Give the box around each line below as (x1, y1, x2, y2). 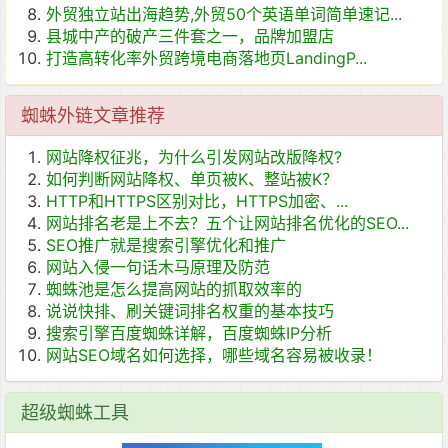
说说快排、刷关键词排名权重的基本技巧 (46, 301, 334, 322)
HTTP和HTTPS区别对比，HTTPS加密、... (46, 191, 348, 212)
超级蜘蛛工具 (21, 402, 129, 424)
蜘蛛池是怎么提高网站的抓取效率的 (46, 279, 302, 300)
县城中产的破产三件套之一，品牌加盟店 (46, 26, 334, 47)
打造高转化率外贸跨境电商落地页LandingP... (46, 48, 367, 69)
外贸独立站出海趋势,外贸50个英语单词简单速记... (46, 4, 402, 25)
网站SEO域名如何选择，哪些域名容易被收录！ (46, 345, 382, 366)
